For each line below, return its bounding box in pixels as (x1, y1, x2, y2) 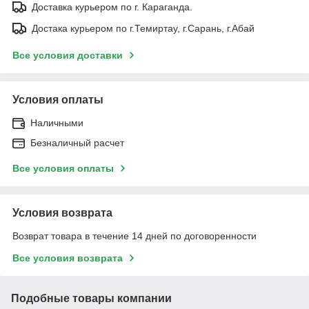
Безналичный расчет (30, 137, 124, 148)
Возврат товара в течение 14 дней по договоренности (12, 230, 257, 241)
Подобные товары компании (11, 292, 172, 304)
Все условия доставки (12, 49, 123, 61)
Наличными (30, 117, 83, 128)
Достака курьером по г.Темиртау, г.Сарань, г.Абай (32, 22, 255, 34)
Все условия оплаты (12, 162, 114, 174)
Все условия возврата (12, 252, 123, 263)
